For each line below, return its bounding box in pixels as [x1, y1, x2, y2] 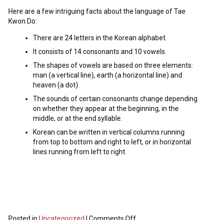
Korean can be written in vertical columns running [33, 128, 185, 137]
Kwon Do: [8, 17, 37, 26]
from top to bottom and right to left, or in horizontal [33, 138, 192, 146]
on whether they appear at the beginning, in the [33, 105, 179, 113]
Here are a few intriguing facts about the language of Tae [8, 7, 186, 16]
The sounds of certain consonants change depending [33, 95, 198, 103]
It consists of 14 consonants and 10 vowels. [33, 48, 167, 56]
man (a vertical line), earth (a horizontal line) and [33, 71, 183, 80]
